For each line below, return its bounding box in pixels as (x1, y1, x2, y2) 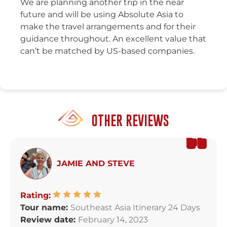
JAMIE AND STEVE (57, 158, 135, 168)
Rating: (20, 190, 51, 200)
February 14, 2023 (78, 214, 148, 224)
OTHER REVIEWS (88, 110, 169, 130)
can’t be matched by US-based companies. (20, 46, 195, 56)
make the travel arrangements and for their (20, 22, 196, 31)
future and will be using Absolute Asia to (20, 10, 183, 19)
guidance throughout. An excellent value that (20, 34, 206, 44)
